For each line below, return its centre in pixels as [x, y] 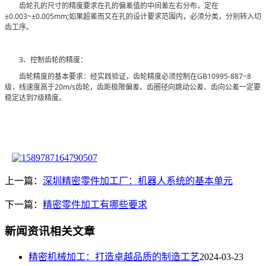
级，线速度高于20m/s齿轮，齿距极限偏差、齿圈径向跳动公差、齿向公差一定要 [133, 87]
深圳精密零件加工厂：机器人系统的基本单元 [138, 180]
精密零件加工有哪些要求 [95, 204]
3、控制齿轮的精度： [53, 59]
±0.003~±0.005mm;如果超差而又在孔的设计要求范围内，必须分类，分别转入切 [133, 16]
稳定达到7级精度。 [35, 97]
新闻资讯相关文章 [50, 231]
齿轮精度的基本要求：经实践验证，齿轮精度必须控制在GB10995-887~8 [135, 76]
